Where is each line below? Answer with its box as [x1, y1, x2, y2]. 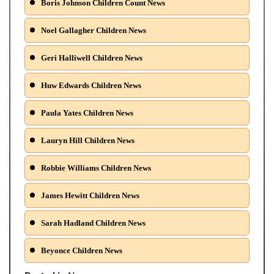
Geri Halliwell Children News [39, 53, 143, 63]
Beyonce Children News [39, 246, 122, 256]
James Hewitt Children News [39, 191, 139, 201]
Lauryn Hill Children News [39, 136, 135, 146]
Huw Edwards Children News [39, 81, 141, 91]
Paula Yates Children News [39, 108, 133, 118]
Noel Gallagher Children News [39, 26, 146, 35]
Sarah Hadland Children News [39, 218, 146, 228]
